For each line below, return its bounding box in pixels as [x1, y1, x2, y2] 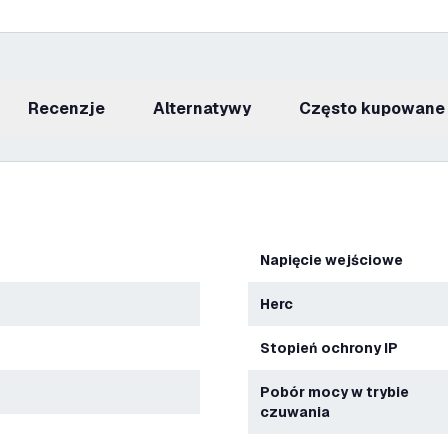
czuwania [260, 403, 330, 421]
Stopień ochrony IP [270, 339, 398, 357]
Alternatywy [165, 98, 251, 119]
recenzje [39, 98, 105, 119]
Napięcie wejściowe [270, 251, 403, 269]
